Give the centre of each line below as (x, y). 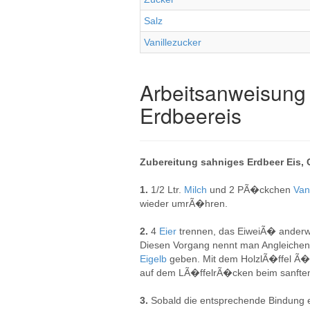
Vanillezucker (173, 42)
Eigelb (155, 259)
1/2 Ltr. (167, 190)
